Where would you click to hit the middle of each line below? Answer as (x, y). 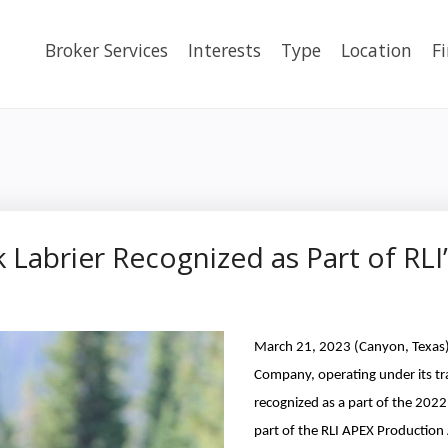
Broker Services (106, 50)
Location (376, 50)
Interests (224, 50)
